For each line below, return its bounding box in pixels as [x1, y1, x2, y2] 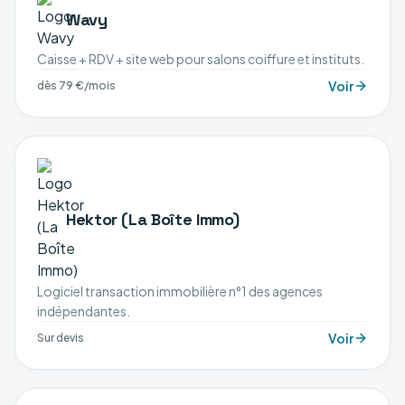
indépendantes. [37, 303, 130, 319]
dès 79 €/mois [37, 79, 116, 92]
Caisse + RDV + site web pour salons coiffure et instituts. [37, 51, 364, 67]
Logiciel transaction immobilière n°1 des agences [37, 283, 323, 299]
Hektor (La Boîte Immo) [66, 209, 240, 230]
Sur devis [37, 331, 84, 344]
